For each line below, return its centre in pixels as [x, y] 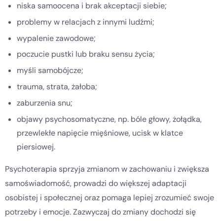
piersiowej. [36, 147]
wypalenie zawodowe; [56, 38]
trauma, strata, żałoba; [57, 86]
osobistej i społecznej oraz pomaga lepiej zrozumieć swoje [110, 197]
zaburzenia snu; [45, 103]
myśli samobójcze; [50, 71]
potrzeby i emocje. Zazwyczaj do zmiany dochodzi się [100, 212]
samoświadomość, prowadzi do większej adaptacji [96, 183]
